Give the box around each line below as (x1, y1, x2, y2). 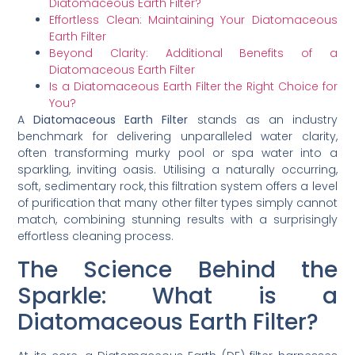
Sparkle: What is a (17, 280, 338, 311)
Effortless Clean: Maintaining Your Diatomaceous (49, 12, 338, 29)
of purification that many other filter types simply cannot (17, 195, 338, 212)
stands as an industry (188, 112, 338, 128)
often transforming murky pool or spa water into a (17, 145, 338, 162)
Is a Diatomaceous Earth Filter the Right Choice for (49, 78, 338, 95)
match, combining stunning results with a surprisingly (17, 212, 338, 228)
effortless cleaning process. (17, 228, 174, 245)
